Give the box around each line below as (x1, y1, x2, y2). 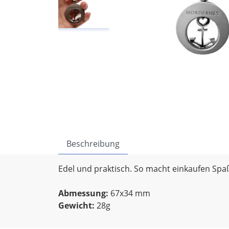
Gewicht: (58, 200, 95, 211)
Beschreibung (66, 138, 120, 149)
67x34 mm (108, 188, 150, 199)
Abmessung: (58, 188, 108, 199)
